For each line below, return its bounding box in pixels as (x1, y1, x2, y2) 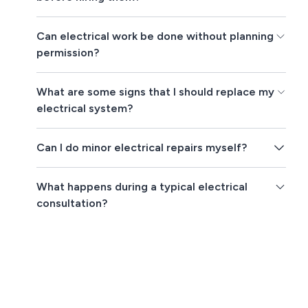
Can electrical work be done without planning (36, 30, 274, 43)
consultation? (36, 197, 108, 210)
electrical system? (36, 102, 133, 115)
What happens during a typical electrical (36, 180, 248, 194)
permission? (36, 46, 100, 60)
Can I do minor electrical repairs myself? (36, 141, 247, 155)
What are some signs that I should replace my (36, 85, 275, 99)
